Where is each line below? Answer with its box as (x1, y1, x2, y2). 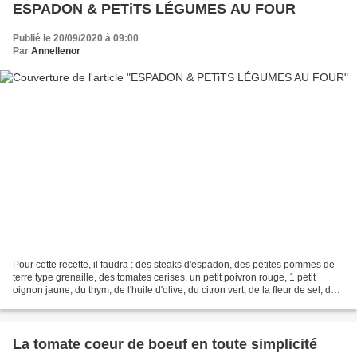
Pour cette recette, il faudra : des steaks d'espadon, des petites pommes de (13, 258, 335, 270)
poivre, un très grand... (13, 296, 109, 308)
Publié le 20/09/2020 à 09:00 (13, 33, 139, 45)
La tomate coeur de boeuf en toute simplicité (13, 335, 317, 352)
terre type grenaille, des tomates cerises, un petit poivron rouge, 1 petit (13, 271, 316, 283)
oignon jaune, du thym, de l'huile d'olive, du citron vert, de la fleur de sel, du (13, 284, 336, 296)
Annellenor (31, 45, 80, 57)
